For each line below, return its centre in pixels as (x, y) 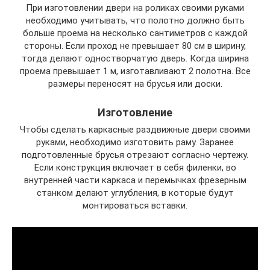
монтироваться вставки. (135, 206)
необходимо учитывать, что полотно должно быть (135, 20)
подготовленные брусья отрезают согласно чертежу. (135, 155)
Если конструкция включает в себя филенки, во (135, 168)
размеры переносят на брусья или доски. (135, 84)
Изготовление (135, 112)
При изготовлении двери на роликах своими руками (135, 8)
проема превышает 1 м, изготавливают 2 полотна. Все (135, 71)
